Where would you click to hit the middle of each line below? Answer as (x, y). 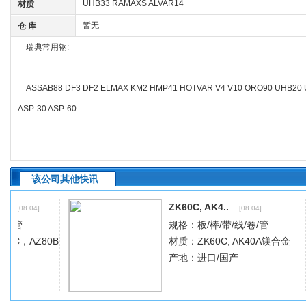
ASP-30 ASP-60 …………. (66, 109)
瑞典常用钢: (43, 47)
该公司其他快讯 (65, 179)
